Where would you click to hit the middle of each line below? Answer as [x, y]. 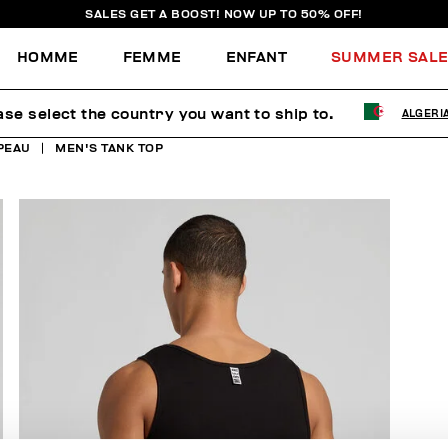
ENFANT [256, 57]
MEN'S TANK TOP [109, 147]
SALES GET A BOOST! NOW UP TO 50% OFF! [224, 14]
